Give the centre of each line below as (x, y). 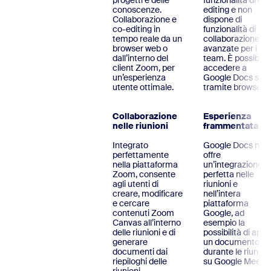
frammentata (231, 126)
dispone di (223, 20)
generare (130, 242)
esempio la (224, 223)
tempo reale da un (147, 39)
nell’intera (223, 194)
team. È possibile (236, 58)
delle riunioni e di (144, 233)
